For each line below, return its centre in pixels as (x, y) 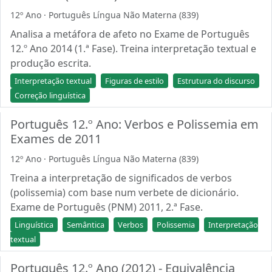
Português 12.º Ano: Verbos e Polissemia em (134, 124)
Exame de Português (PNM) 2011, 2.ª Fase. (107, 207)
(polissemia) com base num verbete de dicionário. (124, 192)
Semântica (86, 225)
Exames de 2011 (56, 139)
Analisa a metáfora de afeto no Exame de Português (130, 34)
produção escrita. (51, 63)
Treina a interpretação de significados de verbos (121, 178)
